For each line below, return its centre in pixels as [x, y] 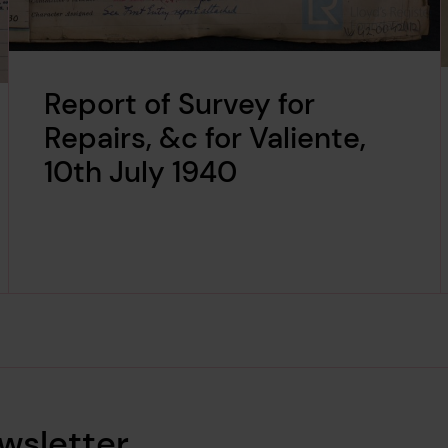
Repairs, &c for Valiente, [205, 138]
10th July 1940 [141, 172]
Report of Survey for [180, 104]
